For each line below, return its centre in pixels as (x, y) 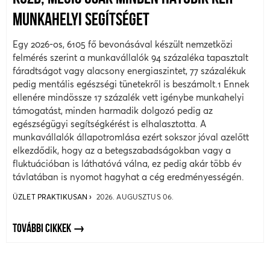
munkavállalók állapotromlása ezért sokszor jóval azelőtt (131, 137)
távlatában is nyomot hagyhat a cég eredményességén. (128, 177)
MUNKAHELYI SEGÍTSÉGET (81, 20)
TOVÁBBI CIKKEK (43, 229)
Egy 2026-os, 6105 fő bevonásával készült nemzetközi (123, 44)
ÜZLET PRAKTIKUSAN (51, 196)
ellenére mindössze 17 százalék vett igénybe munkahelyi (128, 97)
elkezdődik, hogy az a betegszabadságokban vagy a (122, 150)
